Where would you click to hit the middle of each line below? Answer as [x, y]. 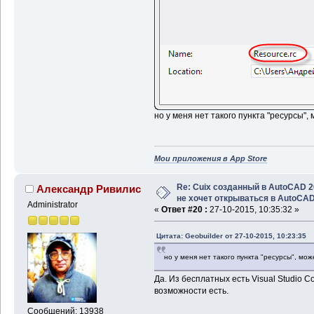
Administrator [52, 205]
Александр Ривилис [89, 189]
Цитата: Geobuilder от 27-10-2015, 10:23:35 [231, 236]
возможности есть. [191, 291]
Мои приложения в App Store [210, 159]
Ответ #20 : [184, 210]
